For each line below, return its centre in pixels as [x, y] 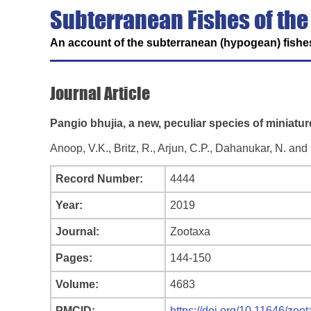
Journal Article [100, 93]
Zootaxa [190, 232]
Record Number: [99, 179]
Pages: [74, 258]
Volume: [77, 284]
